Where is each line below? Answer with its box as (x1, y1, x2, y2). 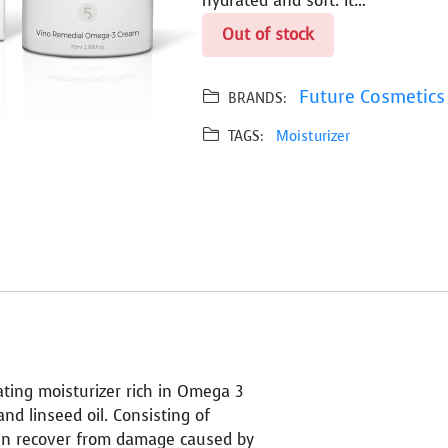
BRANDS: (228, 89, 291, 108)
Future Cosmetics (299, 85, 445, 109)
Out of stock (222, 24, 314, 45)
